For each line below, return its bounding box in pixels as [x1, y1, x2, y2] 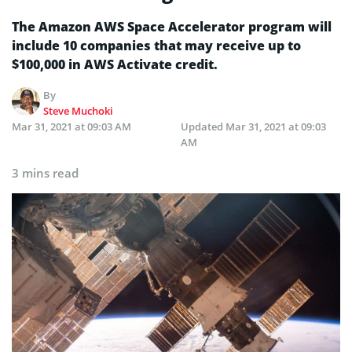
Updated [181, 119, 225, 134]
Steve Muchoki [43, 104, 114, 118]
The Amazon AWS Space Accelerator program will [12, 18, 332, 35]
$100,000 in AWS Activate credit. [12, 56, 218, 73]
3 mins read [12, 165, 79, 181]
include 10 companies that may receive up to [12, 37, 301, 54]
